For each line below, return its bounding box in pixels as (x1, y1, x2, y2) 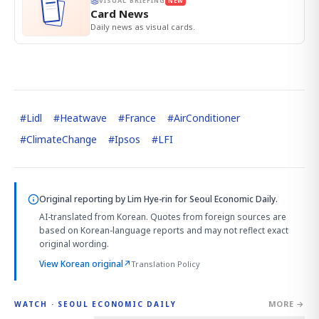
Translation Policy (131, 258, 200, 270)
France (125, 111, 156, 125)
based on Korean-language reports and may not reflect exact (39, 224, 288, 237)
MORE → (268, 298, 305, 310)
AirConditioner (174, 111, 240, 125)
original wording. (39, 238, 109, 251)
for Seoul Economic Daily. (172, 193, 278, 206)
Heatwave (60, 111, 107, 125)
